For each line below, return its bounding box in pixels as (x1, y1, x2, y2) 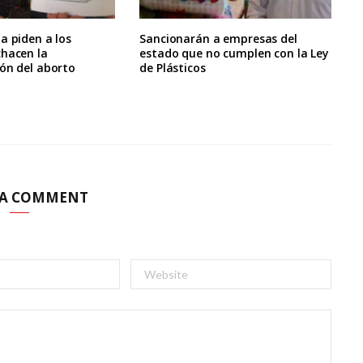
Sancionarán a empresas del (139, 31, 297, 47)
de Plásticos (139, 60, 206, 76)
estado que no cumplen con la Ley (139, 45, 329, 62)
